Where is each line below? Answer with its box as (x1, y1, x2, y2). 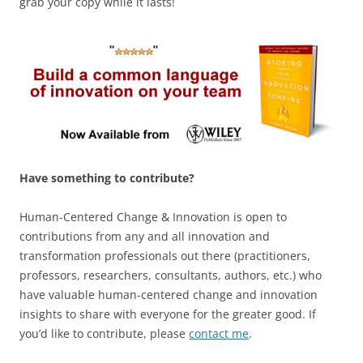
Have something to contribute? (19, 170, 194, 186)
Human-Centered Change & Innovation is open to (19, 209, 287, 225)
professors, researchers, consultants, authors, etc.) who (19, 267, 322, 284)
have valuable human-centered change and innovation (19, 287, 318, 303)
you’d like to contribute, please (19, 326, 189, 342)
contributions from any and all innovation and (19, 228, 270, 245)
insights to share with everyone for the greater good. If (19, 306, 316, 322)
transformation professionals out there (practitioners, (19, 248, 310, 264)
